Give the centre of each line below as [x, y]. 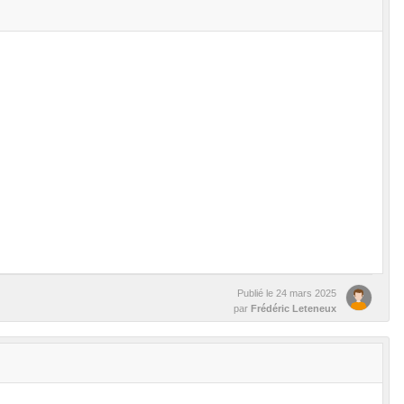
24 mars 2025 [306, 293]
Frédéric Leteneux [294, 308]
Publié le [257, 293]
